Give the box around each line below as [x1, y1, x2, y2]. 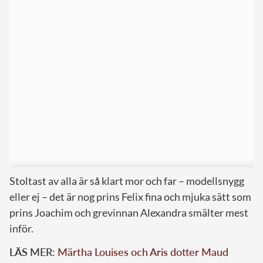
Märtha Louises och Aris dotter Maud [58, 245, 228, 258]
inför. [9, 221, 33, 235]
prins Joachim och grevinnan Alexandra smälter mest [9, 205, 248, 219]
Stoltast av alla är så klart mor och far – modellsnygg [9, 174, 244, 187]
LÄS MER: [9, 245, 58, 258]
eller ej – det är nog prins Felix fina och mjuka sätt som [9, 190, 251, 203]
